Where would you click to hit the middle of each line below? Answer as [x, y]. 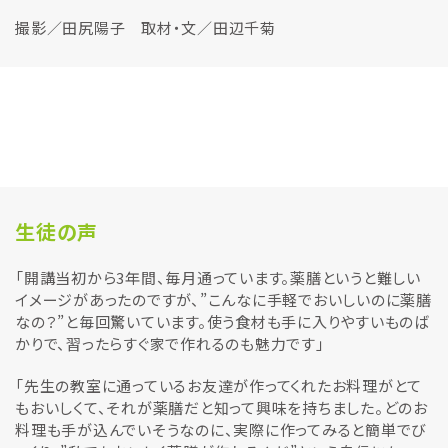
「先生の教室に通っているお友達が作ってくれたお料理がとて [218, 385]
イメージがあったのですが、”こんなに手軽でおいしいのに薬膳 [223, 299]
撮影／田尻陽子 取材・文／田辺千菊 [145, 27]
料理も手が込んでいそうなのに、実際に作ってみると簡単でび [220, 429]
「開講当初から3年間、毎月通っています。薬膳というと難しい [218, 277]
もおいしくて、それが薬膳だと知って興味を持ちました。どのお [221, 407]
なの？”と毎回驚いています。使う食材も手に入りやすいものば [222, 321]
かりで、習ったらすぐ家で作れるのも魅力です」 [170, 343]
